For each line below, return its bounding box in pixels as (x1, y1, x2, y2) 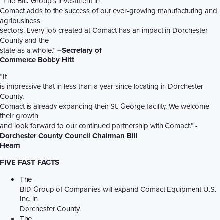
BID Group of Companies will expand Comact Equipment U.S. (20, 183, 216, 194)
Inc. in (20, 193, 38, 204)
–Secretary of (57, 44, 102, 55)
